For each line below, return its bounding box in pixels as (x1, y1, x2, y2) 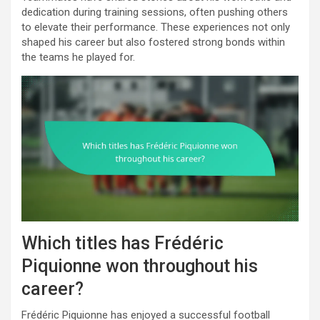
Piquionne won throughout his (21, 255, 258, 276)
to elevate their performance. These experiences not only (21, 21, 290, 34)
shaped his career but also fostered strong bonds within (21, 36, 285, 49)
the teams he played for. (21, 51, 135, 64)
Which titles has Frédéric (21, 232, 224, 254)
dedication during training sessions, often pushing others (21, 6, 288, 19)
